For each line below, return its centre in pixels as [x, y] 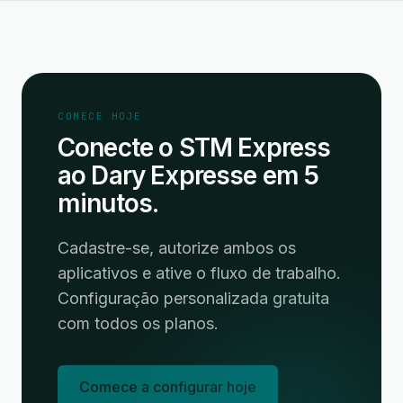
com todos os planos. [138, 323]
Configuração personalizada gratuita [193, 298]
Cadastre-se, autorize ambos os [177, 248]
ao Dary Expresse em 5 [188, 175]
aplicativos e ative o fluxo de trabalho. [199, 273]
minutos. [108, 203]
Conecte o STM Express [194, 148]
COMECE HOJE [100, 116]
